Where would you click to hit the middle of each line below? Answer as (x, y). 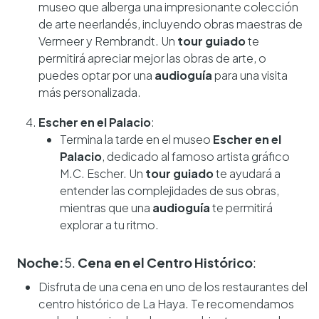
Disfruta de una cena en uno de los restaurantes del (173, 286)
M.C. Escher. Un (103, 173)
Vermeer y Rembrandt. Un (108, 41)
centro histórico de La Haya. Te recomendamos (166, 303)
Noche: (41, 262)
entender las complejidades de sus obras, (169, 190)
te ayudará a (247, 173)
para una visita (250, 75)
